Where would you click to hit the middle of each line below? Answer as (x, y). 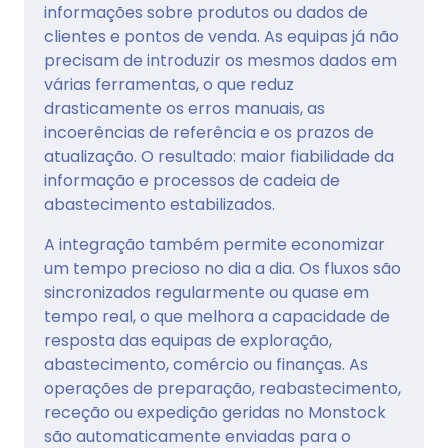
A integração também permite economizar (214, 244)
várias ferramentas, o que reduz (169, 84)
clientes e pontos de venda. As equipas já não (221, 36)
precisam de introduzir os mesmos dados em (220, 60)
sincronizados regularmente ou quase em (206, 292)
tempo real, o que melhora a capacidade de (217, 316)
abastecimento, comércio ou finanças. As (206, 364)
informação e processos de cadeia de (192, 180)
